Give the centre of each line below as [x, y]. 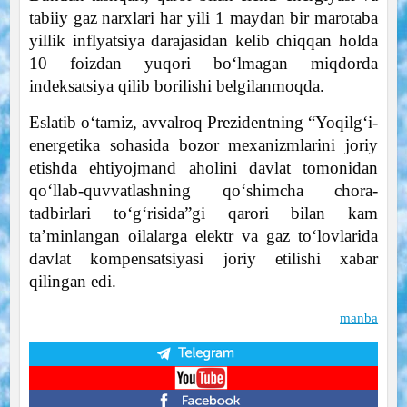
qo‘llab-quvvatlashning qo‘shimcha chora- [203, 191]
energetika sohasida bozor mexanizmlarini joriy [203, 145]
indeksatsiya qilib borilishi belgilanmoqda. [176, 86]
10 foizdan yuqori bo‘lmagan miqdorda [203, 64]
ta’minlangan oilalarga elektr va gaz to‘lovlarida [203, 236]
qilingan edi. [72, 282]
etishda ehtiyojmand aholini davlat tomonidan [203, 168]
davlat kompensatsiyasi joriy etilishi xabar [203, 259]
